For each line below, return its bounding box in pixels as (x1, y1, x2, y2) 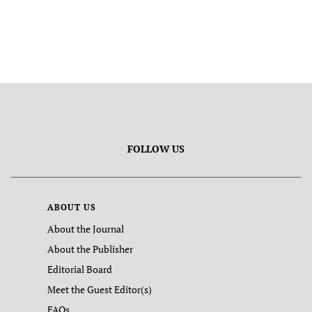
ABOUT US (47, 202, 96, 212)
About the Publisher (47, 242, 133, 256)
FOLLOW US (127, 142, 185, 155)
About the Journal (47, 222, 124, 235)
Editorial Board (47, 263, 112, 276)
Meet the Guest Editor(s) (47, 283, 152, 296)
